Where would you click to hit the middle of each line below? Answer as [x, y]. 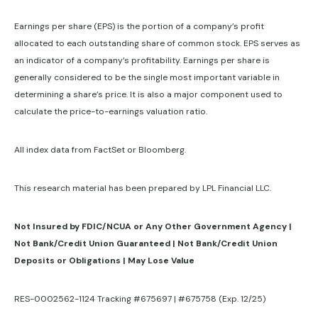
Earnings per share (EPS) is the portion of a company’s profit [139, 26]
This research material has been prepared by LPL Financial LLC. [143, 188]
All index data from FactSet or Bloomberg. [100, 149]
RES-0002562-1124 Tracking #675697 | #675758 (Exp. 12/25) [140, 298]
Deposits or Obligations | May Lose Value [104, 260]
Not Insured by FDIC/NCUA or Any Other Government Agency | [153, 226]
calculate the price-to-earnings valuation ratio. [111, 111]
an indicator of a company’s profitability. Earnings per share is [142, 60]
